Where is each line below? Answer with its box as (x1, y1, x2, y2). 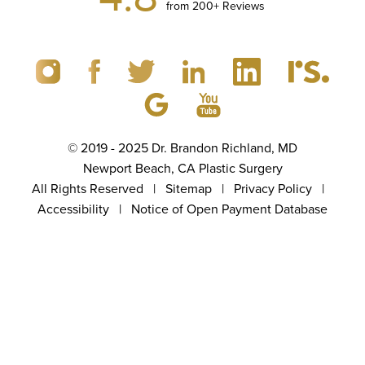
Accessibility (37, 199, 109, 218)
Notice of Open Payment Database (131, 199, 328, 218)
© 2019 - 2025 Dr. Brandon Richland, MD (68, 138, 297, 157)
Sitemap (165, 178, 212, 198)
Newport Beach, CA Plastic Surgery (82, 158, 283, 178)
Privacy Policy (233, 178, 312, 198)
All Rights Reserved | (31, 178, 165, 198)
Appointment (235, 231, 312, 250)
